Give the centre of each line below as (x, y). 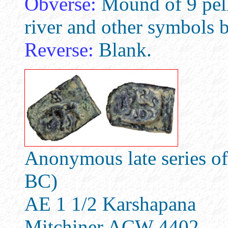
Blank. (123, 50)
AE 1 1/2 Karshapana (110, 204)
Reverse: (59, 50)
